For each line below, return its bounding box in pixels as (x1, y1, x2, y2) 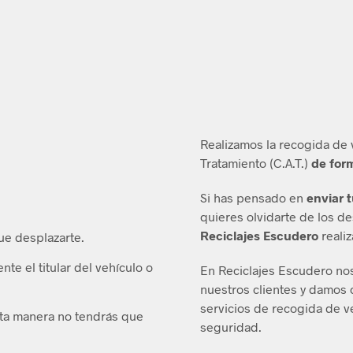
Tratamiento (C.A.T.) (200, 154, 311, 170)
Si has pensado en (200, 189, 307, 205)
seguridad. (200, 318, 262, 334)
